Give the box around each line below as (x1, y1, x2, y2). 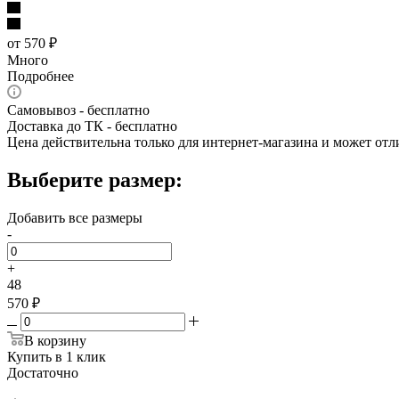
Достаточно (7, 364, 78, 380)
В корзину (24, 332, 86, 348)
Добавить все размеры (7, 209, 142, 225)
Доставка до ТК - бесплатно (7, 118, 177, 134)
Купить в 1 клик (7, 348, 106, 364)
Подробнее (7, 68, 74, 84)
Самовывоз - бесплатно (7, 102, 150, 118)
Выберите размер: (7, 167, 183, 191)
